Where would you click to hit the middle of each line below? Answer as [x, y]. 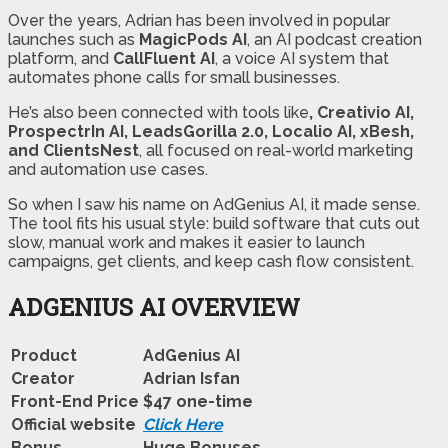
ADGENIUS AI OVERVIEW [154, 306]
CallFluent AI [164, 58]
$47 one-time [198, 401]
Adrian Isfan [191, 378]
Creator [43, 378]
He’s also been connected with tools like [158, 112]
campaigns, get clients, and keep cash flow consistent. [211, 261]
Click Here [183, 424]
